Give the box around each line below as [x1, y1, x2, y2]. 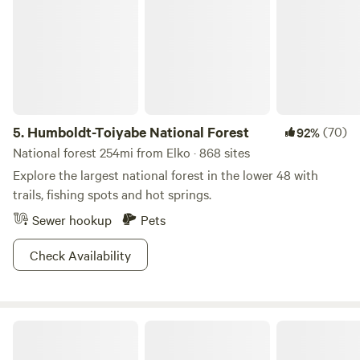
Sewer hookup [32, 211, 112, 228]
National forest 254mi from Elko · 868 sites [13, 143, 250, 161]
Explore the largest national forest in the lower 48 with [13, 166, 318, 183]
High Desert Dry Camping [12, 318, 139, 334]
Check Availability [30, 246, 131, 264]
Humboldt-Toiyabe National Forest [27, 122, 251, 141]
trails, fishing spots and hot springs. [13, 185, 211, 202]
